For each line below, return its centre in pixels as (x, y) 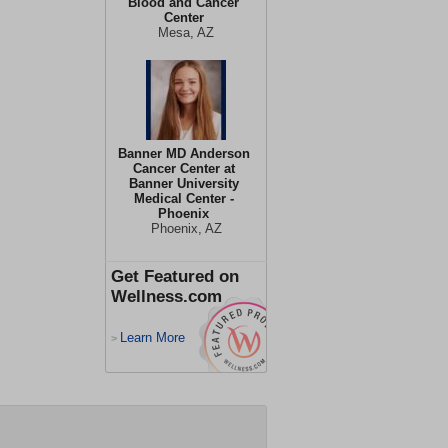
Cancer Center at (183, 168)
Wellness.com (166, 296)
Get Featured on (175, 276)
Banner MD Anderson (183, 153)
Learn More (152, 337)
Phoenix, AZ (186, 228)
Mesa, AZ (186, 32)
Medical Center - (183, 198)
